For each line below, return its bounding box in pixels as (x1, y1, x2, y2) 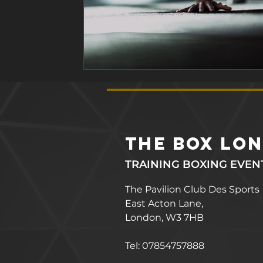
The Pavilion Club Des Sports (125, 183, 259, 195)
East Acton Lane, (125, 197, 203, 209)
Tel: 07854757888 (125, 240, 204, 251)
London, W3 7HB (125, 211, 204, 223)
